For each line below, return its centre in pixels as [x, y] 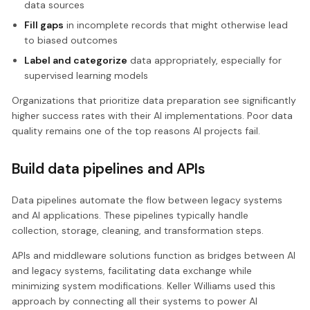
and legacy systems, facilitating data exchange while [132, 270]
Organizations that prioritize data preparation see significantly [154, 100]
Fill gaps [44, 25]
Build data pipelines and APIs [109, 168]
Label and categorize [75, 60]
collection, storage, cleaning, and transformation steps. [138, 230]
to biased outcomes [71, 40]
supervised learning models [86, 75]
